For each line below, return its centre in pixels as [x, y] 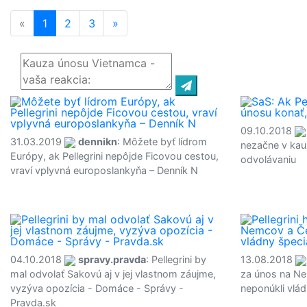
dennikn [98, 142]
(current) [70, 23]
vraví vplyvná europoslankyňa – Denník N [104, 170]
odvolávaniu [268, 159]
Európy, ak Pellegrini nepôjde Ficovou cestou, [114, 156]
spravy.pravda [112, 259]
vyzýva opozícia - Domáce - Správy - [97, 288]
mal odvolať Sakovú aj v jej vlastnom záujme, [113, 274]
